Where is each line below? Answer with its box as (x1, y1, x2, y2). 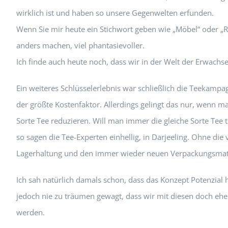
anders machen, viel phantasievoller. (16, 40, 145, 50)
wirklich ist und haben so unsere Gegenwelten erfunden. (16, 7, 214, 18)
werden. (16, 207, 45, 217)
